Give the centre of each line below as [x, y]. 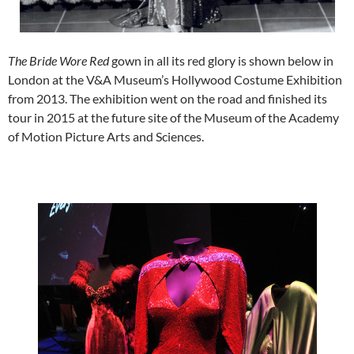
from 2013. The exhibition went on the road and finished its [168, 98]
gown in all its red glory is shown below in [222, 60]
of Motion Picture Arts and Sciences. [106, 136]
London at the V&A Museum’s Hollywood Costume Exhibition [175, 79]
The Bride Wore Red [60, 60]
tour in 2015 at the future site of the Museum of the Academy [173, 117]
